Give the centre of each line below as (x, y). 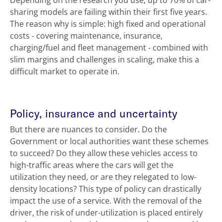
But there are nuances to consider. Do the (88, 130)
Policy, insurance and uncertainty (94, 113)
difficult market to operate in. (65, 72)
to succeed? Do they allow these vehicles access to (104, 153)
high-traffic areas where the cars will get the (92, 165)
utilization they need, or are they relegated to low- (103, 177)
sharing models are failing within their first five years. (109, 12)
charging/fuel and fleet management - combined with (109, 48)
